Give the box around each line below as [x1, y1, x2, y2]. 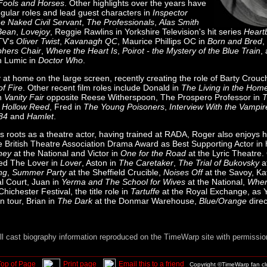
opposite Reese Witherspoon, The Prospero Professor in [44, 92, 262, 102]
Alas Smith [159, 17, 199, 27]
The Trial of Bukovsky [178, 158, 259, 167]
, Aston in [82, 158, 119, 167]
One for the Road [120, 148, 186, 158]
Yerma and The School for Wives [61, 177, 185, 187]
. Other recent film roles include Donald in [23, 83, 181, 92]
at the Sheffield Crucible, [66, 167, 163, 177]
